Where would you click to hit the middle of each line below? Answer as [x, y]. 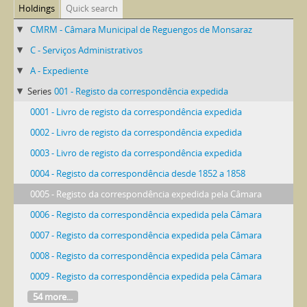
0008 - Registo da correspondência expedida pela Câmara [146, 255]
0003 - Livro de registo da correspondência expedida [136, 152]
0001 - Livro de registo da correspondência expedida [136, 111]
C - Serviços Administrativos [86, 50]
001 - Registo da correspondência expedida [141, 91]
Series [39, 91]
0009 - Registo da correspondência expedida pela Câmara [146, 276]
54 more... [53, 296]
